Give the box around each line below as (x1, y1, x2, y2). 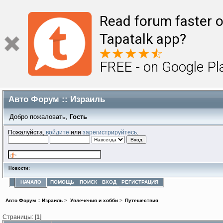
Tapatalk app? (100, 31, 186, 47)
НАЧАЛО (20, 179, 42, 185)
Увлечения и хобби (70, 198, 118, 204)
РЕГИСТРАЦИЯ (121, 179, 159, 185)
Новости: (8, 165, 30, 171)
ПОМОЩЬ (50, 179, 75, 185)
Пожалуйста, (8, 128, 46, 135)
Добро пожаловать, (9, 112, 70, 120)
